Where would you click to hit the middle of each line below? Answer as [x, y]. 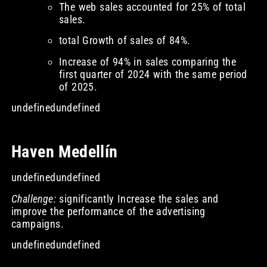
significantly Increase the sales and [137, 198]
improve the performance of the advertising [108, 211]
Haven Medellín [64, 152]
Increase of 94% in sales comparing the [148, 61]
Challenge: [33, 198]
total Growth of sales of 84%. [125, 41]
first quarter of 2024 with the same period [153, 74]
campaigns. [37, 223]
